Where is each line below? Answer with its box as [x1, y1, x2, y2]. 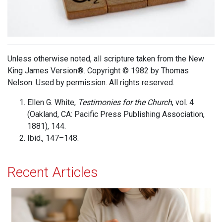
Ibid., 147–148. [27, 133, 79, 143]
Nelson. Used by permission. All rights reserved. [7, 78, 174, 88]
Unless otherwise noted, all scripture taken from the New [7, 54, 204, 64]
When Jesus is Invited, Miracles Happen [11, 189, 151, 199]
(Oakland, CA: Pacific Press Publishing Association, [27, 110, 205, 119]
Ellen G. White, [27, 98, 78, 108]
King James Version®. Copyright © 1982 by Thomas [7, 66, 189, 76]
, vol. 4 [172, 98, 194, 108]
